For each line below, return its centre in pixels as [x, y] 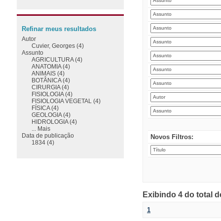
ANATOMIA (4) [51, 66]
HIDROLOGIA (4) [54, 121]
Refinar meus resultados [59, 29]
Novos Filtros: [172, 137]
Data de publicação [48, 135]
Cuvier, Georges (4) [57, 45]
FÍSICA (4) [45, 108]
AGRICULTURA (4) [57, 59]
